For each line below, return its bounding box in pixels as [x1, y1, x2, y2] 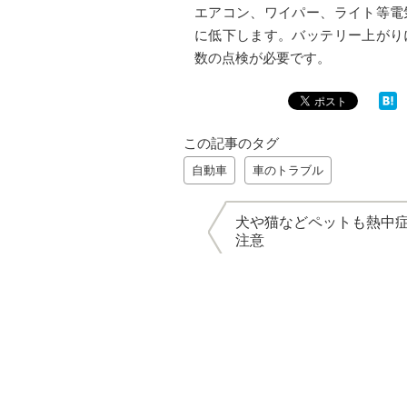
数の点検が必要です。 [194, 50, 331, 66]
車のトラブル [253, 164, 323, 178]
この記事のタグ [184, 135, 279, 152]
